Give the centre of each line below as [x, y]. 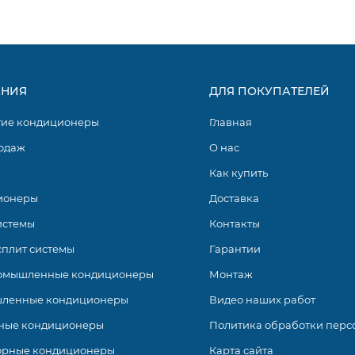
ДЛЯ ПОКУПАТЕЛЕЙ [269, 91]
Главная [231, 122]
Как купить [239, 172]
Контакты [235, 223]
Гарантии [235, 248]
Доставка [234, 198]
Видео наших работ [262, 299]
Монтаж [231, 274]
